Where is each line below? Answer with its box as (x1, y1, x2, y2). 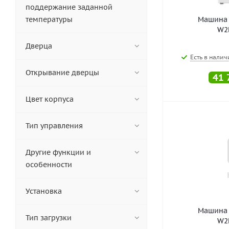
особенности (26, 160, 72, 169)
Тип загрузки (26, 213, 72, 222)
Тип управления (26, 121, 83, 130)
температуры (26, 15, 73, 24)
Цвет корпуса (26, 95, 74, 104)
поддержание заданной (26, 3, 112, 12)
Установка (26, 187, 62, 196)
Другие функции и (26, 148, 91, 157)
